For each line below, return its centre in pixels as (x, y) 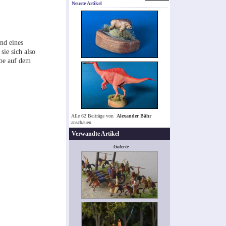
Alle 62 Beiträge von (93, 116)
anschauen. (82, 123)
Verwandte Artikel (95, 134)
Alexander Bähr (134, 116)
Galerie (121, 147)
